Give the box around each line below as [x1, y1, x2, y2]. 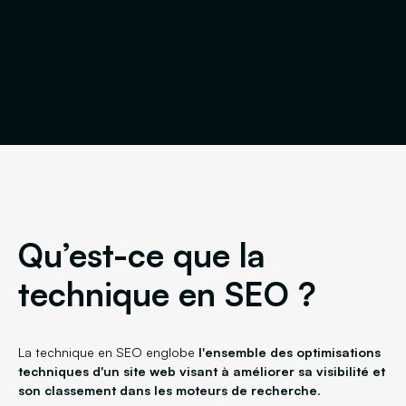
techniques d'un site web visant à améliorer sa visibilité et [18, 363, 385, 379]
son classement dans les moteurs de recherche [18, 382, 317, 398]
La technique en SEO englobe [18, 344, 198, 360]
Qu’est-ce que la [18, 234, 266, 275]
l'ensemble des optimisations [198, 344, 381, 360]
